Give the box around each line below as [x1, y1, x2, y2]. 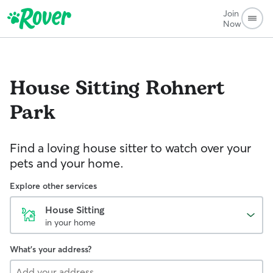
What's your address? [10, 244, 91, 255]
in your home [45, 217, 96, 228]
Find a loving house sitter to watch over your [10, 140, 251, 155]
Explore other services [10, 180, 97, 191]
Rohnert [146, 74, 225, 104]
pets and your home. [10, 155, 124, 171]
